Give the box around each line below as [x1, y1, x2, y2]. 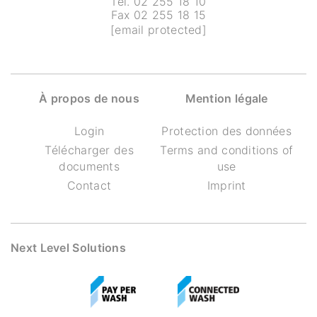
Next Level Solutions [11, 241, 126, 255]
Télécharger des [45, 143, 134, 157]
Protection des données [161, 124, 292, 138]
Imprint [207, 178, 246, 192]
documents [59, 159, 120, 173]
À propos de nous [39, 91, 140, 105]
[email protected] [110, 23, 207, 37]
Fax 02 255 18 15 [110, 8, 207, 22]
